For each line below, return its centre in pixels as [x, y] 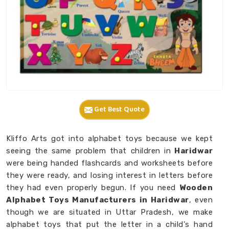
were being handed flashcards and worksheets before [109, 163]
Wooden [196, 188]
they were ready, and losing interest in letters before [109, 175]
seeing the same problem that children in [89, 151]
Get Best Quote [119, 109]
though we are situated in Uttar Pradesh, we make [109, 212]
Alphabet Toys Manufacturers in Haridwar [98, 200]
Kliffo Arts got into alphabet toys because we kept [109, 139]
